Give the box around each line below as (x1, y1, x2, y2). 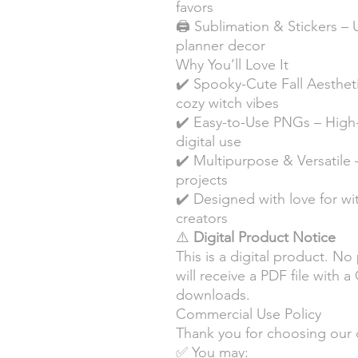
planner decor (176, 36, 265, 54)
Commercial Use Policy (176, 304, 321, 323)
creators (176, 209, 228, 227)
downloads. (176, 285, 250, 304)
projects (176, 170, 228, 189)
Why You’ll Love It (176, 55, 288, 74)
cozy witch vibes (176, 93, 279, 112)
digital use (176, 132, 241, 150)
